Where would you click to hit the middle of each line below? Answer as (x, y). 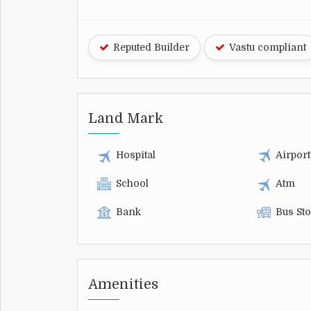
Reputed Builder (150, 47)
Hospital (136, 154)
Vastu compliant (266, 47)
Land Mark (126, 118)
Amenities (123, 284)
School (132, 183)
